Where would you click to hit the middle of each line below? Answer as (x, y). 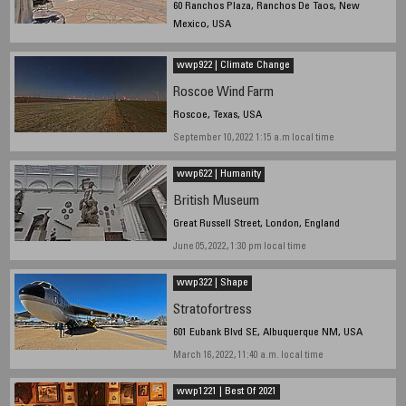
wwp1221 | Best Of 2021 (226, 392)
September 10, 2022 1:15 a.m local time (253, 139)
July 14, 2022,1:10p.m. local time (238, 48)
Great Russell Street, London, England (256, 224)
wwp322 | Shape (212, 283)
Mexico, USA (202, 25)
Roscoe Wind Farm (223, 93)
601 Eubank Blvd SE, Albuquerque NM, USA (267, 333)
